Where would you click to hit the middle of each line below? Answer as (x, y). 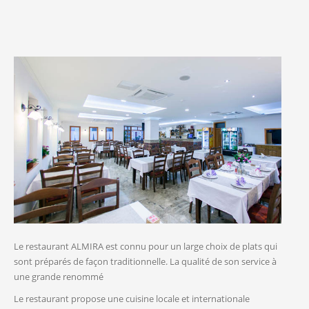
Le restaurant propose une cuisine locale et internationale (132, 299)
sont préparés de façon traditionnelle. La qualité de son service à (145, 262)
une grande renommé (59, 277)
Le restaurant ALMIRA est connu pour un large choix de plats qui (146, 247)
